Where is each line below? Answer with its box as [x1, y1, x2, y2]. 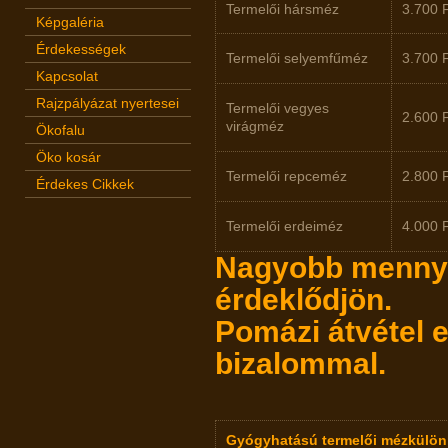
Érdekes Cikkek [36, 176, 134, 192]
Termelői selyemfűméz [226, 50, 368, 66]
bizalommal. [215, 347, 386, 380]
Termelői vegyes [226, 100, 329, 116]
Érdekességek [36, 41, 126, 57]
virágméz [226, 118, 284, 134]
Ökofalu [36, 122, 85, 138]
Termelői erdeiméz [226, 218, 343, 234]
